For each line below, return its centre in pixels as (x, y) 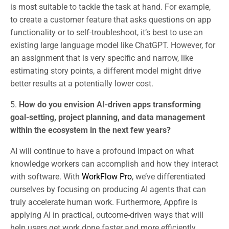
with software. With (46, 176)
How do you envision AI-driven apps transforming (110, 104)
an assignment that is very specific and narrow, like (102, 58)
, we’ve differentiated (169, 176)
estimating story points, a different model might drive (106, 71)
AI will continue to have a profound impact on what (102, 151)
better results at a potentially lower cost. (82, 83)
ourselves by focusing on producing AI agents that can (108, 189)
